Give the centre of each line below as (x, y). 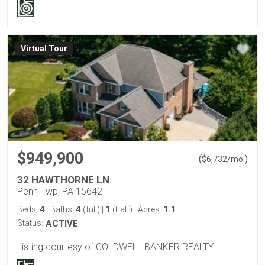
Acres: (151, 210)
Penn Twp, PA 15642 (60, 192)
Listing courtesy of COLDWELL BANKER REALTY (115, 247)
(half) (122, 210)
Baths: (63, 210)
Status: (30, 223)
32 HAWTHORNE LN (63, 180)
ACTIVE (62, 224)
